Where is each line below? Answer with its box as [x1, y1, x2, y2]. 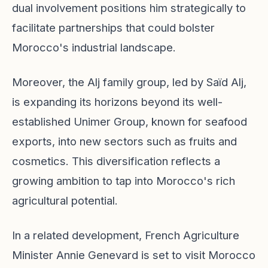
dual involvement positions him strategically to [12, 1, 246, 14]
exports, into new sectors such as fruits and [12, 135, 237, 148]
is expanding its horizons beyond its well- [12, 95, 223, 108]
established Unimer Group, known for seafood [12, 115, 247, 128]
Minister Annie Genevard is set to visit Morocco [12, 248, 255, 261]
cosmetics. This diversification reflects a [12, 154, 220, 167]
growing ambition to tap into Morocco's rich [12, 174, 235, 187]
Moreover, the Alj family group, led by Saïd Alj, [12, 75, 246, 89]
